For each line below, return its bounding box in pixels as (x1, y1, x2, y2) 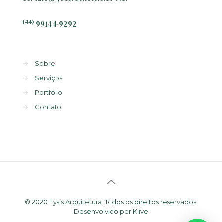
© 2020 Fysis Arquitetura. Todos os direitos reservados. (24, 197, 198, 206)
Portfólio (35, 88, 62, 96)
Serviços (35, 73, 62, 82)
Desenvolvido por (74, 207, 133, 215)
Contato (35, 102, 61, 111)
